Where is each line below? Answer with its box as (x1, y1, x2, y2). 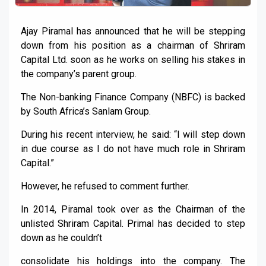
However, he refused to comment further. (21, 180, 189, 192)
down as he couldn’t (21, 232, 102, 243)
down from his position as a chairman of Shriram (21, 39, 245, 51)
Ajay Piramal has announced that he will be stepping (21, 25, 245, 37)
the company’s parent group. (21, 68, 137, 80)
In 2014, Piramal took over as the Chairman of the (21, 203, 245, 215)
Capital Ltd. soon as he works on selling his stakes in (21, 53, 245, 65)
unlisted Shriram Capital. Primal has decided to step (21, 217, 245, 229)
